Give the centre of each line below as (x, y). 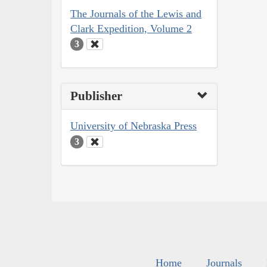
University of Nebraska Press (133, 126)
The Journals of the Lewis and (136, 13)
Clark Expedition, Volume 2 (131, 28)
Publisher (96, 96)
